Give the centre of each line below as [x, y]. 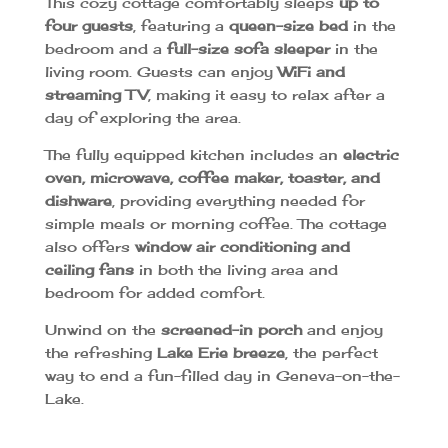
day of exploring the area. [142, 117]
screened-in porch [231, 329]
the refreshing [100, 352]
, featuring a [180, 25]
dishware [78, 200]
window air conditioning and [242, 246]
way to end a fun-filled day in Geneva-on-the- [222, 375]
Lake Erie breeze [220, 352]
